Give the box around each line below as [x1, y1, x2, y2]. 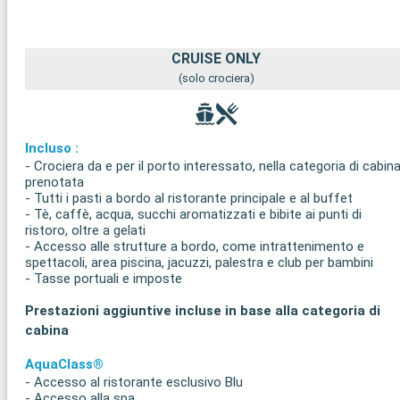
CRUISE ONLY [171, 50, 262, 68]
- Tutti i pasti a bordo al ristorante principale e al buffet [25, 190, 353, 207]
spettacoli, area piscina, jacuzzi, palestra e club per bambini [25, 254, 373, 271]
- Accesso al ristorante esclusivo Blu [25, 374, 243, 391]
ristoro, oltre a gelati [25, 222, 146, 239]
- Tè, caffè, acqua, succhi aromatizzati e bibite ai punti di [25, 206, 362, 223]
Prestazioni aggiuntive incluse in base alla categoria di [25, 303, 380, 320]
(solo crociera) [178, 71, 254, 86]
